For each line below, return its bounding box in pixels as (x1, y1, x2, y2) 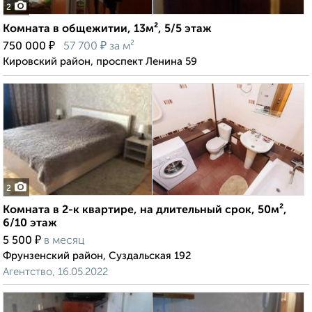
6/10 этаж (3, 218, 57, 230)
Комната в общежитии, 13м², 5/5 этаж (3, 24, 212, 36)
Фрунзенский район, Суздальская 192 (3, 251, 192, 262)
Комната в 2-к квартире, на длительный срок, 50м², (3, 205, 287, 217)
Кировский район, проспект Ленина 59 (3, 56, 197, 68)
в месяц (44, 235, 85, 247)
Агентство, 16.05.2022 (3, 267, 108, 278)
